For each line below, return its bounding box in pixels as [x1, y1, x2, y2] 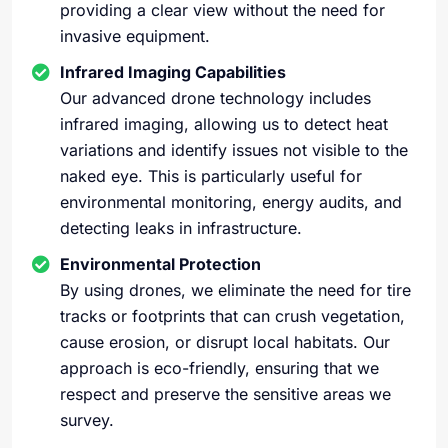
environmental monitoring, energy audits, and [60, 192, 402, 212]
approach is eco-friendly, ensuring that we [60, 358, 379, 378]
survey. [60, 410, 114, 430]
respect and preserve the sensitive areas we [60, 384, 391, 404]
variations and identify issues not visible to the [60, 140, 408, 160]
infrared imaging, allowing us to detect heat [60, 114, 388, 134]
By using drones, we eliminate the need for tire [60, 280, 411, 300]
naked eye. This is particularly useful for [60, 166, 362, 186]
